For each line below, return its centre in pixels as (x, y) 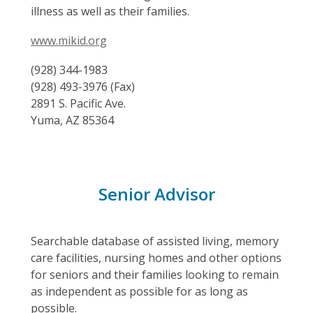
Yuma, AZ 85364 (72, 120)
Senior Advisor (156, 194)
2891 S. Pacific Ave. (78, 103)
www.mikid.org (69, 41)
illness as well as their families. (110, 11)
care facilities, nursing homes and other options (156, 258)
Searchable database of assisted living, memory (155, 241)
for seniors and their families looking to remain (155, 275)
